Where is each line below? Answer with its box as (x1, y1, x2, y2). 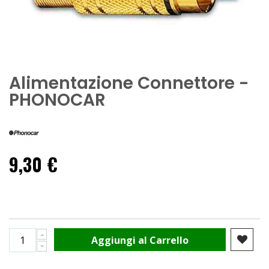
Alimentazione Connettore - (9, 71, 249, 95)
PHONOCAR (9, 88, 106, 112)
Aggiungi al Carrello (91, 234, 189, 247)
